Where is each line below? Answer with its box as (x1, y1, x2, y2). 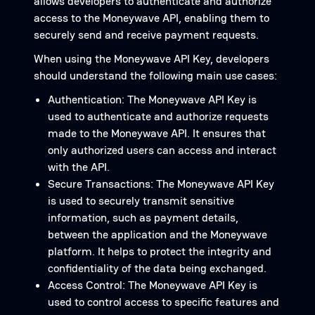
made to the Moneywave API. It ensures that (48, 126, 266, 141)
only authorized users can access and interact (48, 143, 276, 157)
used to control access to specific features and (48, 295, 279, 309)
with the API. (48, 160, 110, 174)
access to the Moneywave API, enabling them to (34, 11, 269, 25)
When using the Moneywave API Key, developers (34, 51, 269, 66)
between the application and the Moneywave (48, 227, 267, 242)
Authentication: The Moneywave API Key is (48, 92, 257, 107)
